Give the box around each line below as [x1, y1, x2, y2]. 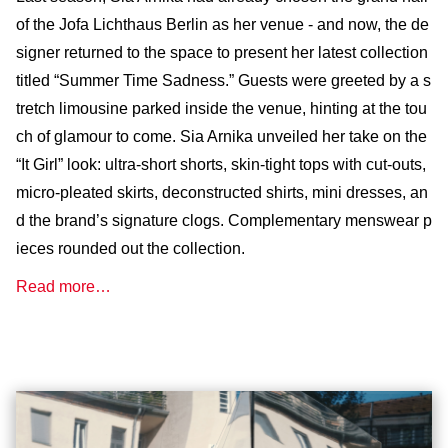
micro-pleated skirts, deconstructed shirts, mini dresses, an [16, 183, 428, 201]
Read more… [16, 277, 111, 295]
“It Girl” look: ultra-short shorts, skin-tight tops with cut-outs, [16, 155, 426, 173]
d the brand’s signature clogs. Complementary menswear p [16, 211, 432, 229]
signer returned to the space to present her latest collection [16, 43, 428, 61]
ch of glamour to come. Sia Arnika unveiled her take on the [16, 127, 427, 145]
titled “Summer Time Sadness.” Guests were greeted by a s [16, 71, 431, 89]
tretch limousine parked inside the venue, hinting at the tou [16, 99, 427, 117]
